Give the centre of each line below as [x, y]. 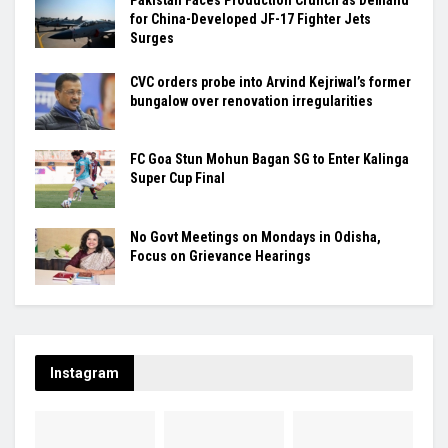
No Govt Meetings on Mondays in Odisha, [255, 236]
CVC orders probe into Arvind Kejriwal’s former [270, 82]
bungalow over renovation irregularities [251, 101]
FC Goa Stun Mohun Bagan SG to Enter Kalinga [269, 159]
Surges [152, 38]
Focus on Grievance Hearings [220, 255]
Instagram [84, 372]
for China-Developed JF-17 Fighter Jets [250, 19]
